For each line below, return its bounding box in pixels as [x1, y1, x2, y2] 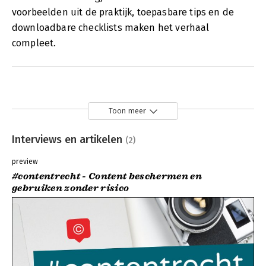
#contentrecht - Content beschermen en [12, 170, 202, 183]
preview [12, 157, 38, 166]
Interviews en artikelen [12, 132, 125, 146]
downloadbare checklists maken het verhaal [12, 21, 210, 33]
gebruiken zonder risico [12, 182, 129, 195]
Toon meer [109, 106, 146, 116]
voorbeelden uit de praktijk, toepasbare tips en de [12, 6, 235, 18]
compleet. [12, 37, 56, 49]
